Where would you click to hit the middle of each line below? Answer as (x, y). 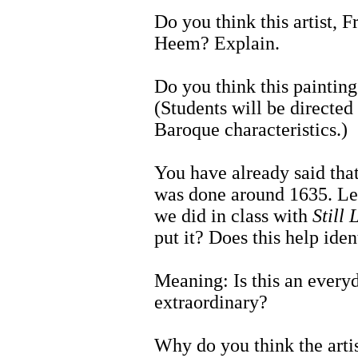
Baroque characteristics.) (251, 130)
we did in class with (233, 216)
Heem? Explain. (217, 44)
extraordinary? (211, 302)
